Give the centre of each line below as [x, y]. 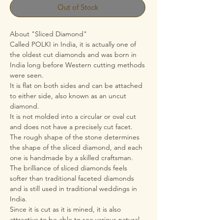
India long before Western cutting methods [77, 65]
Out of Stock [78, 7]
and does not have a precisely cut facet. [71, 127]
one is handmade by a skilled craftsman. [71, 158]
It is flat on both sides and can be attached [76, 85]
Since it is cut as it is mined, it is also [65, 209]
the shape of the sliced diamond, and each [76, 147]
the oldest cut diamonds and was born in [73, 55]
